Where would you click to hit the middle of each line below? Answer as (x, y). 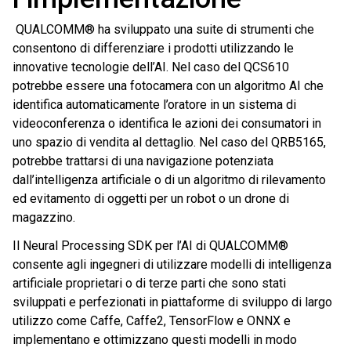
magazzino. (44, 218)
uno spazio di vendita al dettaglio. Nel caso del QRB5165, (169, 143)
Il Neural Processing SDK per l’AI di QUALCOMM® (150, 246)
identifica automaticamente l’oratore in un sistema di (154, 105)
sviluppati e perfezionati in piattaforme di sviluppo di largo (172, 302)
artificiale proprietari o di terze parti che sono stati (149, 284)
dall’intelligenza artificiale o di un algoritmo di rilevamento (169, 180)
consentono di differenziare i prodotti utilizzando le (153, 49)
